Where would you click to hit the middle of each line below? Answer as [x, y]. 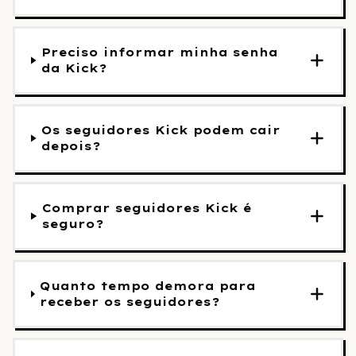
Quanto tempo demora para [148, 286]
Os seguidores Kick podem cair [161, 130]
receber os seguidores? [130, 302]
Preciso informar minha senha [160, 52]
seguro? [74, 224]
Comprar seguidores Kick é [147, 208]
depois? [72, 146]
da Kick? [75, 68]
